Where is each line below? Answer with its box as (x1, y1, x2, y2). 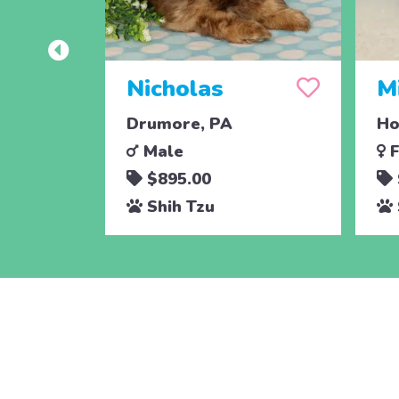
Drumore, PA (126, 112, 232, 134)
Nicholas (126, 72, 224, 104)
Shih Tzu (142, 195, 215, 217)
